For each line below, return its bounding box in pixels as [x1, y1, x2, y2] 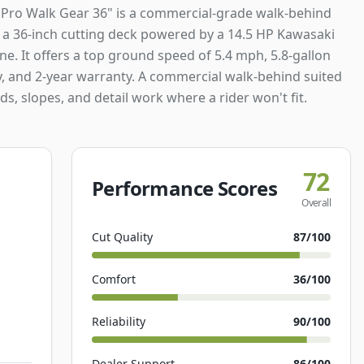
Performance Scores [92, 175, 278, 201]
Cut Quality [92, 229, 153, 245]
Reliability [92, 314, 145, 329]
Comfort [92, 271, 136, 287]
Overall [301, 196, 331, 210]
